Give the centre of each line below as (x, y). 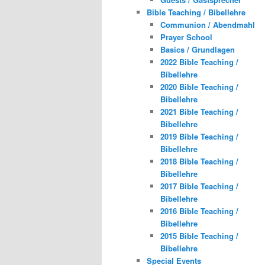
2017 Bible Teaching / (199, 186)
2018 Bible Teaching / (199, 161)
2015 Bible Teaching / (199, 236)
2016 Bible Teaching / (199, 211)
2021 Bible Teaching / (199, 112)
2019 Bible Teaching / (199, 137)
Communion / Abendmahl (207, 25)
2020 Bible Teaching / (199, 87)
